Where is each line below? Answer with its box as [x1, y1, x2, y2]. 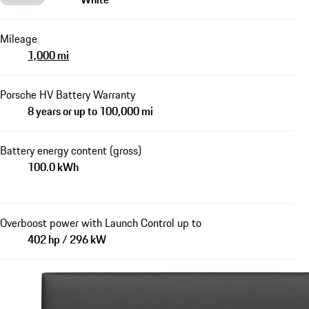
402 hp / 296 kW [28, 230, 106, 248]
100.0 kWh [28, 158, 79, 175]
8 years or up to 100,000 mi [28, 102, 153, 119]
